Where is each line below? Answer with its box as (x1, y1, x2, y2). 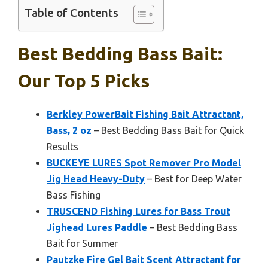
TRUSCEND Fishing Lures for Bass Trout (47, 206, 230, 217)
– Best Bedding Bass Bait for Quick (92, 125, 244, 136)
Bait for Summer (47, 238, 118, 249)
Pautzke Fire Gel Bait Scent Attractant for (47, 254, 241, 266)
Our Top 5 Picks (18, 71, 150, 92)
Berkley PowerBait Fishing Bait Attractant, (47, 109, 243, 120)
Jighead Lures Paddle (47, 222, 147, 233)
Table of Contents (25, 6, 118, 20)
